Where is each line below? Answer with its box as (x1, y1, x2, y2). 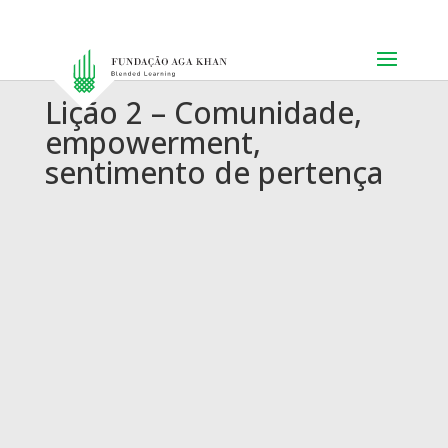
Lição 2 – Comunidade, (44, 92, 362, 133)
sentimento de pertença (44, 152, 383, 193)
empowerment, (44, 122, 261, 163)
